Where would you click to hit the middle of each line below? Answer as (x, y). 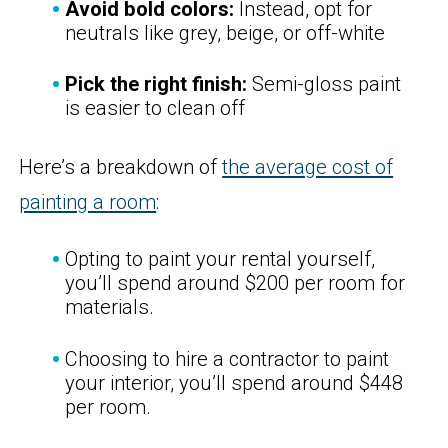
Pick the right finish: (156, 84)
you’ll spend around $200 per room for (235, 283)
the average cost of (308, 167)
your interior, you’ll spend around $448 (234, 382)
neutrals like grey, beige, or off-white (225, 32)
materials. (110, 307)
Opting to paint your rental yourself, (220, 259)
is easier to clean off (155, 108)
